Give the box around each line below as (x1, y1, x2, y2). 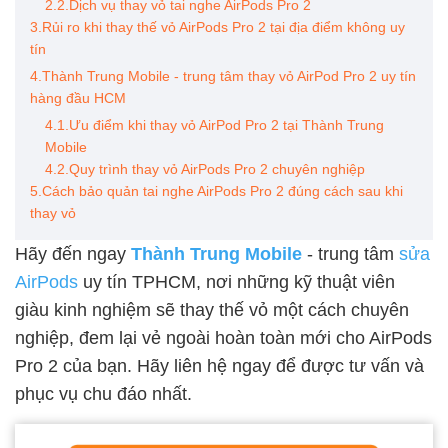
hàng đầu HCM (30, 90, 126, 106)
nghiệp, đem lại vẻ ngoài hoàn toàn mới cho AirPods (15, 328, 432, 348)
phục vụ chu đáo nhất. (15, 384, 192, 404)
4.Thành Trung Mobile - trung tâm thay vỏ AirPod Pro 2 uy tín (30, 68, 416, 84)
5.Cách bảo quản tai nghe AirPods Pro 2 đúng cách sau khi (30, 183, 403, 199)
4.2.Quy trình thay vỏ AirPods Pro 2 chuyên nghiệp (45, 161, 365, 177)
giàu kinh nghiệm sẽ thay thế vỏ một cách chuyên (15, 300, 409, 320)
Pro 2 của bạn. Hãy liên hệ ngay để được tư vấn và (15, 356, 424, 376)
